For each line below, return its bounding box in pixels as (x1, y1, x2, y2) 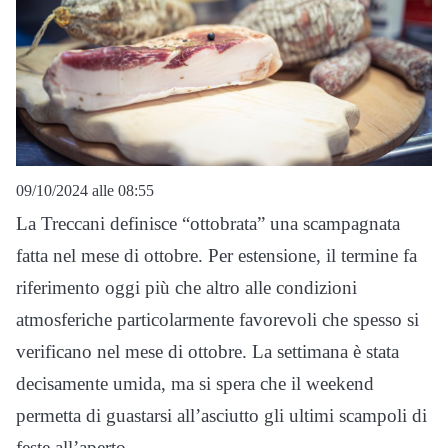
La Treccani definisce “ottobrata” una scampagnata (16, 213, 400, 235)
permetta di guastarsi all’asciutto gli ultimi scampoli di (16, 405, 427, 427)
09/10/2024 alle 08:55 (16, 182, 154, 200)
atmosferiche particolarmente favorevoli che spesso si (16, 309, 419, 331)
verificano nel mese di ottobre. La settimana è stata (16, 341, 399, 363)
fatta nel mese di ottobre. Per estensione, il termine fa (16, 245, 417, 267)
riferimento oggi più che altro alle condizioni (16, 277, 357, 299)
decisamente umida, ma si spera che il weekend (16, 373, 374, 395)
